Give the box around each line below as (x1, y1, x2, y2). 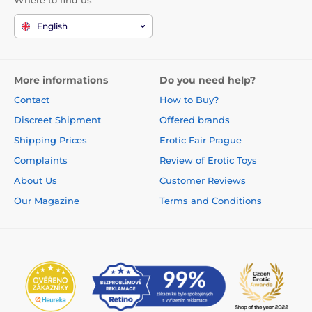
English (37, 20, 68, 31)
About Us (14, 174, 57, 186)
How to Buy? (159, 93, 219, 105)
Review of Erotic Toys (159, 154, 257, 166)
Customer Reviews (159, 174, 246, 186)
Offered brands (159, 114, 230, 125)
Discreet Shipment (14, 114, 101, 125)
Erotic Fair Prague (159, 134, 242, 146)
